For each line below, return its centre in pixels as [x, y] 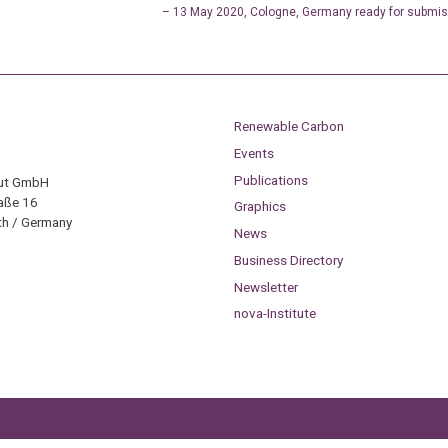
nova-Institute [274, 313]
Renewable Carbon [288, 126]
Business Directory [288, 259]
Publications [270, 179]
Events [253, 152]
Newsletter [265, 286]
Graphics [259, 206]
